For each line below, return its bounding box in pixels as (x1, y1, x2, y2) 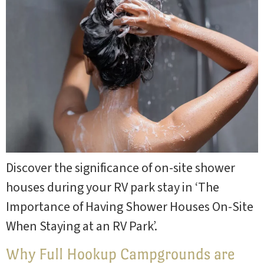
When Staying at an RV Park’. (6, 216, 157, 236)
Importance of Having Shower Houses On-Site (6, 197, 253, 216)
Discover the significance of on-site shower (6, 158, 235, 177)
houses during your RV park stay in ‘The (6, 177, 219, 197)
